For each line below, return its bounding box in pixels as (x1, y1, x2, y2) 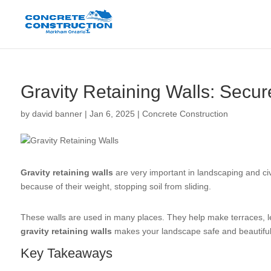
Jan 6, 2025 (89, 109, 135, 119)
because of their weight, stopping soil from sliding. (20, 181, 211, 191)
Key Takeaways (20, 246, 113, 261)
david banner (31, 109, 82, 119)
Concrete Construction (142, 109, 228, 119)
